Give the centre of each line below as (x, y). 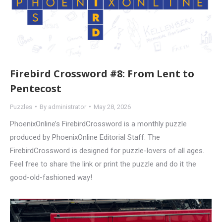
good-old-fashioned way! (51, 177)
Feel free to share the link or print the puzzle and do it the (103, 164)
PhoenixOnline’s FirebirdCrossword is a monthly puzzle (98, 124)
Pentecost (36, 88)
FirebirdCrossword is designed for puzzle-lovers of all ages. (107, 150)
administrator (67, 107)
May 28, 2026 (112, 107)
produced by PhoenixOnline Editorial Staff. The (85, 137)
